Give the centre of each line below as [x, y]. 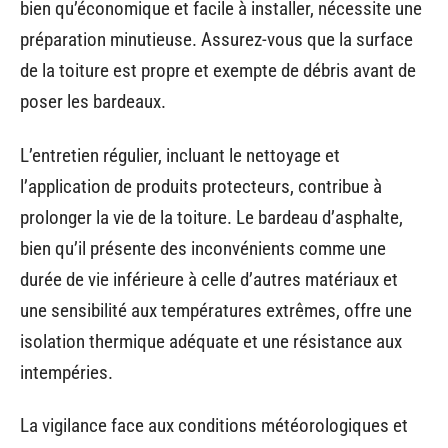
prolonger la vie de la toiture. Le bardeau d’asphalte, [211, 217]
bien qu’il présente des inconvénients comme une [203, 248]
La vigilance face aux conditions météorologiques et [214, 425]
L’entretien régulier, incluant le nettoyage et [180, 155]
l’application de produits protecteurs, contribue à [201, 186]
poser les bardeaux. [93, 101]
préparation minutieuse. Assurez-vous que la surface [216, 39]
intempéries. [66, 372]
